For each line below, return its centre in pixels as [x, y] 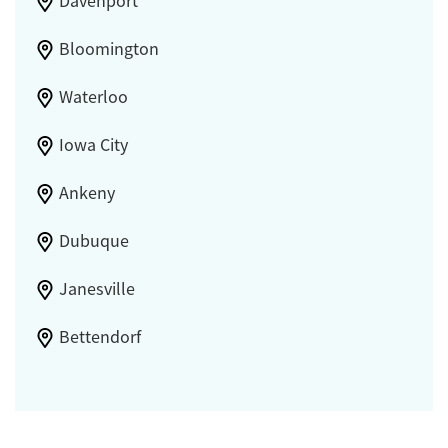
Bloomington [108, 49]
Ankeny [86, 193]
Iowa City [93, 145]
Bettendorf [99, 337]
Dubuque [93, 241]
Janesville [96, 289]
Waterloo [93, 97]
